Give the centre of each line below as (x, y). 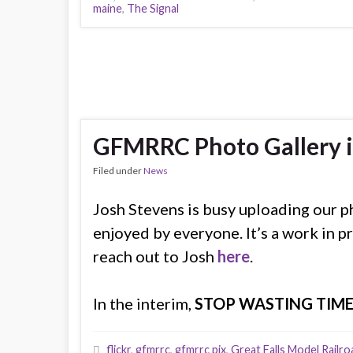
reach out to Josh (155, 256)
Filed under (118, 170)
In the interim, (144, 303)
